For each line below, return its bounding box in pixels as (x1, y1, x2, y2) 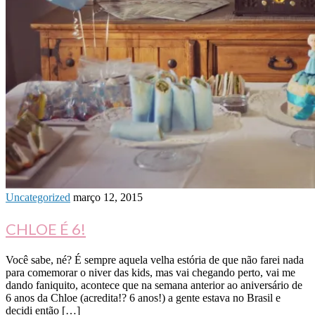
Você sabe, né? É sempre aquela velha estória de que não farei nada (6, 254, 304, 266)
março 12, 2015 (73, 191, 143, 204)
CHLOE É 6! (6, 219, 86, 239)
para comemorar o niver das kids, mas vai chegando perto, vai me (6, 266, 295, 279)
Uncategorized (6, 191, 70, 204)
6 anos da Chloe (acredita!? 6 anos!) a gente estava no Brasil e (6, 292, 281, 304)
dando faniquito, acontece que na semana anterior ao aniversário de (6, 279, 302, 292)
